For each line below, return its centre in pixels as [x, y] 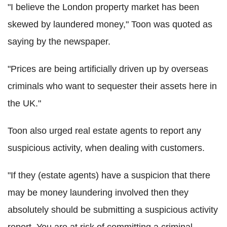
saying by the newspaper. [59, 42]
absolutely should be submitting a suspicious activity [113, 210]
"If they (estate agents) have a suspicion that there [109, 176]
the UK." [24, 104]
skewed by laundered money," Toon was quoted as [110, 25]
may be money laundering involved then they [98, 193]
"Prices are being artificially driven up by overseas [108, 69]
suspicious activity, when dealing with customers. [106, 148]
